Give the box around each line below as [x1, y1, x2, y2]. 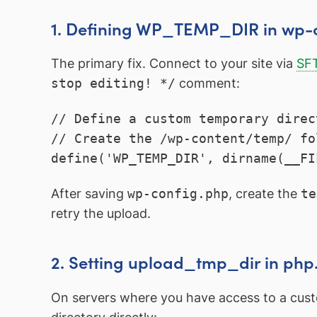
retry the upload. [51, 205, 151, 221]
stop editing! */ [51, 76, 175, 91]
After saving [51, 185, 127, 201]
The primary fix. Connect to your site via [51, 56, 296, 71]
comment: [175, 76, 240, 91]
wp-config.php [127, 185, 229, 201]
